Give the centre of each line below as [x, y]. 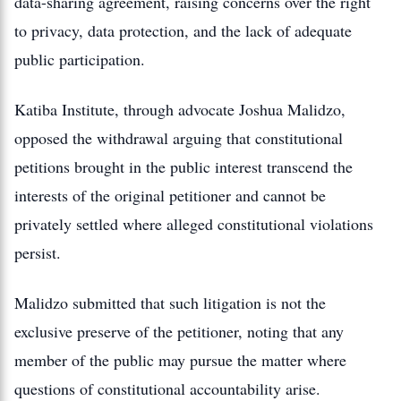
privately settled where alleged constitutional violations [194, 224]
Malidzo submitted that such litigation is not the [170, 303]
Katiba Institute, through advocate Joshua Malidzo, [180, 109]
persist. [38, 252]
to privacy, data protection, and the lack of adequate [183, 30]
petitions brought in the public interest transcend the [183, 166]
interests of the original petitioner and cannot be [170, 195]
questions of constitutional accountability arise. [167, 388]
